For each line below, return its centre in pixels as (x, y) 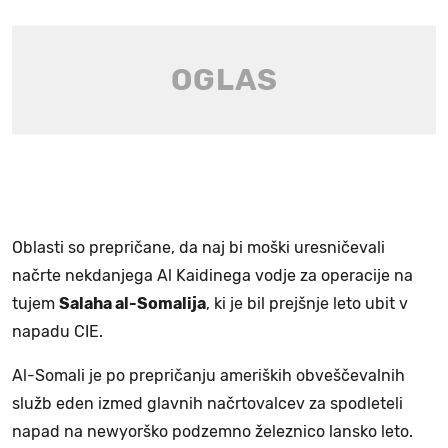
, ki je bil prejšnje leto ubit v (307, 303)
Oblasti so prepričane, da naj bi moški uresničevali (198, 247)
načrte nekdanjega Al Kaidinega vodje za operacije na (212, 275)
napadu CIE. (57, 331)
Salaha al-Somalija (132, 303)
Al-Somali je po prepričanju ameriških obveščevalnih (208, 375)
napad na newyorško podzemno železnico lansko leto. (212, 431)
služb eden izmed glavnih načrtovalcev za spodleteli (207, 403)
